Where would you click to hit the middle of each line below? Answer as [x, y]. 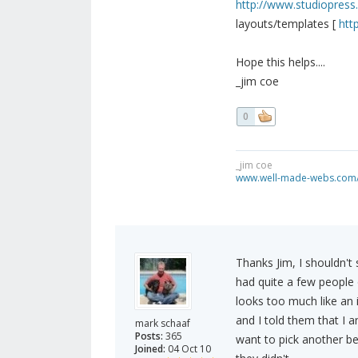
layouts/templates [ [287, 24]
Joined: [150, 349]
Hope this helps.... [280, 62]
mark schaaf [163, 324]
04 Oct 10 [188, 349]
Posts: [149, 336]
